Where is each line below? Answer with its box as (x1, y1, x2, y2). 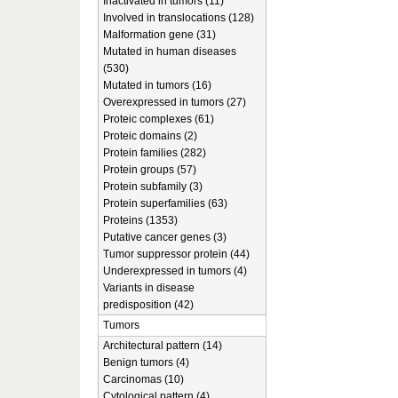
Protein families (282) (103, 147, 206, 159)
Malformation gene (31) (103, 28, 216, 41)
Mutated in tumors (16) (103, 79, 211, 92)
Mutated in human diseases (103, 45, 236, 58)
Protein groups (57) (103, 163, 196, 176)
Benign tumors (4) (103, 356, 189, 369)
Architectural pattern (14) (103, 339, 222, 352)
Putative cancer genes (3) (103, 231, 227, 243)
